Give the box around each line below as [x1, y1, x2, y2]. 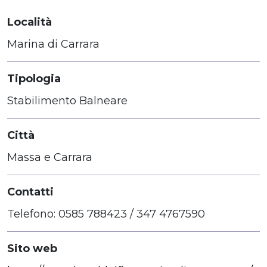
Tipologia [7, 72, 61, 85]
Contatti [7, 185, 54, 198]
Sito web [7, 241, 57, 255]
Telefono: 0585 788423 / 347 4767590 [7, 207, 205, 221]
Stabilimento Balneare [7, 94, 128, 107]
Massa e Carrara [7, 150, 92, 164]
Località [7, 15, 52, 29]
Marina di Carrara [7, 37, 100, 51]
